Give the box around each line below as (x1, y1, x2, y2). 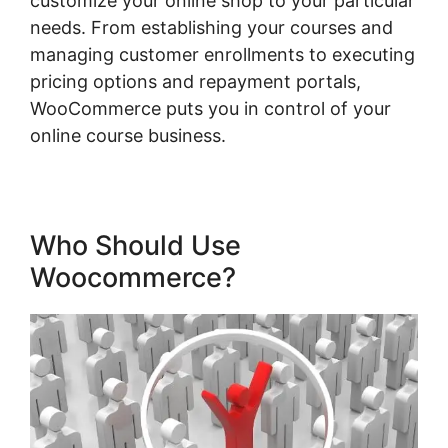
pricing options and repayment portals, (30, 71, 361, 92)
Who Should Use (30, 229, 241, 262)
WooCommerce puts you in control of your (30, 98, 391, 119)
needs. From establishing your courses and (30, 17, 393, 38)
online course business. (30, 125, 226, 146)
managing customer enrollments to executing (30, 44, 415, 65)
